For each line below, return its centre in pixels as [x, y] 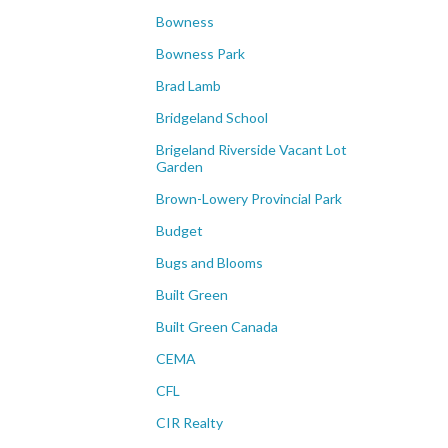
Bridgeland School [212, 117]
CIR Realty [189, 422]
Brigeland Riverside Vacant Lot [251, 149]
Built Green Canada [217, 326]
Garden [179, 166]
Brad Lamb [188, 85]
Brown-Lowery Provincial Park [249, 198]
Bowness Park [200, 53]
